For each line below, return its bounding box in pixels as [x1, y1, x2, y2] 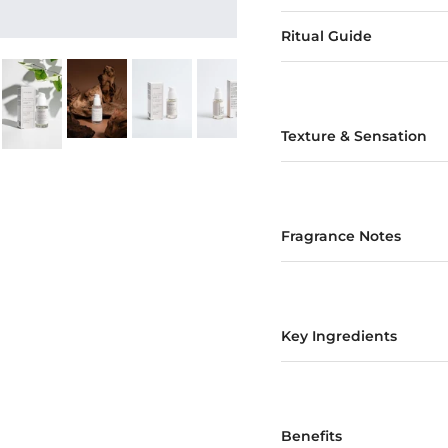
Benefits [280, 426, 342, 445]
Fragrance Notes [280, 226, 401, 245]
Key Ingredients [280, 326, 397, 345]
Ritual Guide [280, 26, 372, 45]
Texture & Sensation [280, 126, 427, 145]
